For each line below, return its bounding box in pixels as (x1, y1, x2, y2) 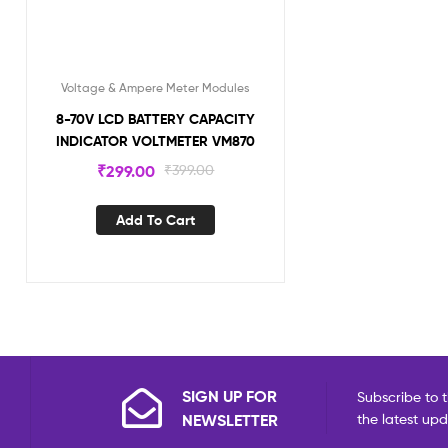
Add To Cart (116, 210, 195, 229)
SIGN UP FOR (182, 386, 277, 407)
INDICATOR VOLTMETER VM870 (56, 131, 255, 150)
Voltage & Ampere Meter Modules (61, 79, 250, 95)
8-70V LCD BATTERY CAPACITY (55, 109, 256, 128)
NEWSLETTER (182, 410, 278, 431)
